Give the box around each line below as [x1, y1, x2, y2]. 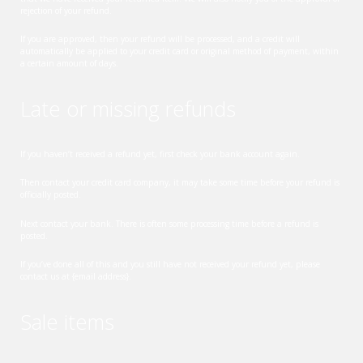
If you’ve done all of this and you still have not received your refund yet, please [20, 258, 320, 271]
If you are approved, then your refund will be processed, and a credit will [20, 32, 300, 45]
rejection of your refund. [20, 4, 112, 16]
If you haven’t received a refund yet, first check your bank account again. [20, 147, 300, 160]
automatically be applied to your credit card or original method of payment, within [20, 45, 339, 57]
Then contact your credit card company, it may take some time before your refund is [20, 177, 340, 189]
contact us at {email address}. [20, 271, 131, 283]
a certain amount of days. [20, 57, 118, 69]
